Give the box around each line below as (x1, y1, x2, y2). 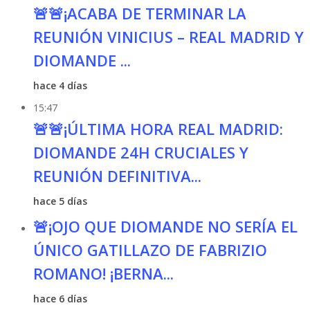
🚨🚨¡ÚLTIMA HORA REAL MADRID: (33, 118, 283, 139)
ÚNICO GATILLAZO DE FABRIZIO (33, 239, 267, 260)
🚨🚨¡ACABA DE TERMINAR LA (33, 3, 246, 24)
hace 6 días (33, 292, 87, 305)
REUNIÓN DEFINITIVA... (33, 165, 201, 186)
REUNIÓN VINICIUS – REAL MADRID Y (33, 26, 304, 47)
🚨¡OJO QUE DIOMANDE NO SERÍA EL (33, 216, 298, 237)
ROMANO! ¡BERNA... (33, 263, 174, 284)
